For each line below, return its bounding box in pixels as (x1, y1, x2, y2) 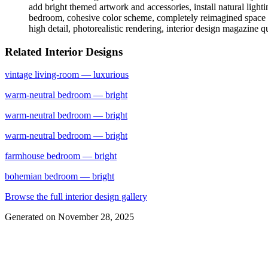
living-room (35, 69, 79, 80)
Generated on (5, 212, 56, 223)
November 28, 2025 (58, 212, 134, 223)
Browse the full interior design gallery (5, 191, 147, 202)
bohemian (5, 171, 42, 182)
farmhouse (5, 151, 44, 162)
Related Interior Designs (5, 45, 123, 58)
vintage (5, 69, 32, 80)
